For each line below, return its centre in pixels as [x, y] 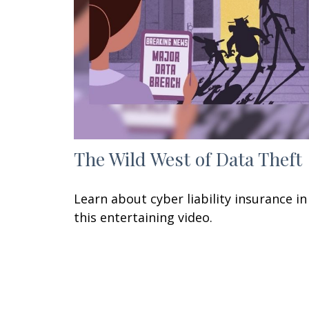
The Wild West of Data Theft [188, 158]
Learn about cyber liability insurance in [190, 198]
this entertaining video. [143, 217]
